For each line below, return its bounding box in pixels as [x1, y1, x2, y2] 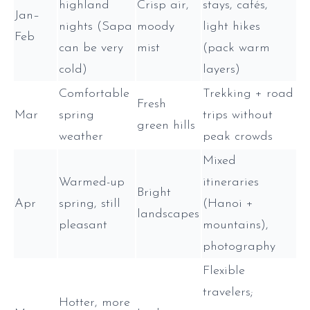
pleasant [59, 218, 107, 232]
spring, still [59, 197, 120, 210]
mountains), [203, 218, 268, 232]
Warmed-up [59, 175, 125, 189]
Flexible [203, 264, 245, 277]
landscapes [137, 207, 199, 221]
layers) [203, 62, 240, 76]
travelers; [203, 285, 253, 299]
